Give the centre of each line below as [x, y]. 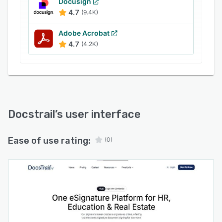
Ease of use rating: [49, 141]
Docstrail [31, 114]
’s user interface [98, 114]
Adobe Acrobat [84, 33]
